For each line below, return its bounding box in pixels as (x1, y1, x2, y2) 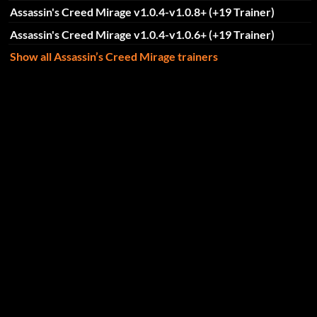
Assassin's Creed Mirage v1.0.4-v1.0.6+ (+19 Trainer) (9, 27, 275, 41)
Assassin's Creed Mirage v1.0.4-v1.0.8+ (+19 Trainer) (9, 5, 275, 19)
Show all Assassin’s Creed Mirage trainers (9, 50, 218, 64)
